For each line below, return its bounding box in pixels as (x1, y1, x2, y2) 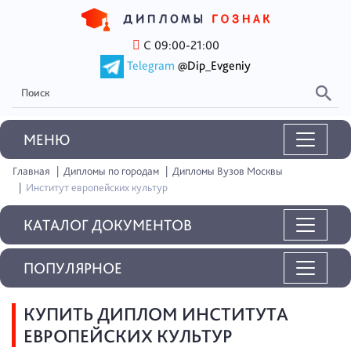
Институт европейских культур (26, 181, 168, 194)
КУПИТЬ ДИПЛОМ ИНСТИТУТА (24, 302, 288, 325)
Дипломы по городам (63, 165, 160, 177)
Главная (13, 165, 50, 177)
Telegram (127, 57, 175, 73)
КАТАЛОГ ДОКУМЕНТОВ (24, 215, 192, 234)
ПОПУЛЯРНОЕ (24, 259, 122, 277)
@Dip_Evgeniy (178, 57, 251, 73)
